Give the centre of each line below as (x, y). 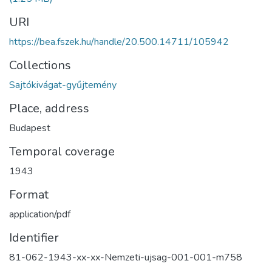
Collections (40, 65)
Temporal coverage (62, 151)
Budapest (30, 128)
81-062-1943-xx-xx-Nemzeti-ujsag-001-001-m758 (126, 257)
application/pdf (40, 214)
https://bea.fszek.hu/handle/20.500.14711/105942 (119, 42)
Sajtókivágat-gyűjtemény (63, 85)
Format (29, 194)
